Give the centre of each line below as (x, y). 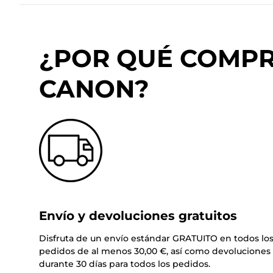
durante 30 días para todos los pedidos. (125, 264)
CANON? (94, 89)
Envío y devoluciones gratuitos (138, 216)
